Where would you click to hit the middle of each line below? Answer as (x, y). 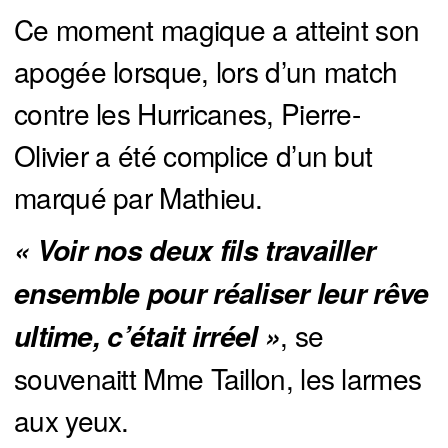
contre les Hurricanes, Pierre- (187, 113)
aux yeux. (71, 420)
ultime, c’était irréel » (147, 336)
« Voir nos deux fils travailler (195, 250)
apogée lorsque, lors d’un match (206, 71)
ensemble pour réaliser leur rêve (221, 293)
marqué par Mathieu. (138, 197)
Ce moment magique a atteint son (217, 29)
